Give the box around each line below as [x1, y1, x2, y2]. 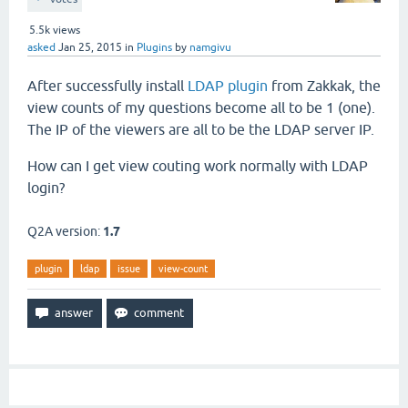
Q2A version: [27, 224, 103, 239]
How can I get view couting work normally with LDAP [27, 158, 368, 174]
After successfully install [27, 77, 188, 94]
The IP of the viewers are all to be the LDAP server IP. [27, 121, 374, 138]
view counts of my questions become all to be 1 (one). [27, 99, 375, 116]
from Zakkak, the [268, 77, 381, 94]
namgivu [189, 41, 231, 54]
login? [27, 179, 65, 196]
